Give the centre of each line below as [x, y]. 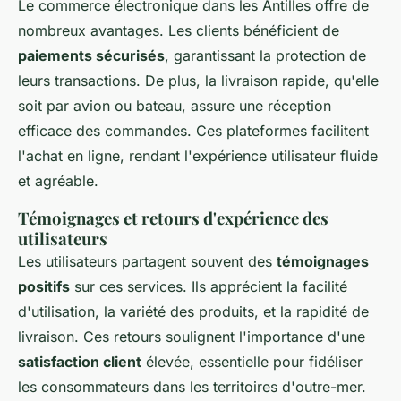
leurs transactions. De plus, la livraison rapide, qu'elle [198, 81]
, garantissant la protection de [265, 55]
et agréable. [58, 181]
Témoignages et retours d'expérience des [173, 218]
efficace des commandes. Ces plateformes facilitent [193, 131]
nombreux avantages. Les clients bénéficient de [179, 30]
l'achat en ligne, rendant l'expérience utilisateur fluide [198, 156]
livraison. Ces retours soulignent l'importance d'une [192, 337]
